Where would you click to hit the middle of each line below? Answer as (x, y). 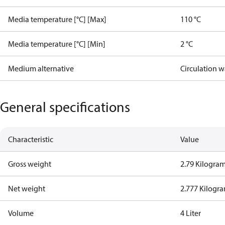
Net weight (27, 188)
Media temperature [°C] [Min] (57, 44)
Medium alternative (41, 68)
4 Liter (191, 213)
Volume (21, 213)
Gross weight (30, 164)
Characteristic (31, 139)
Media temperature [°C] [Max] (57, 19)
